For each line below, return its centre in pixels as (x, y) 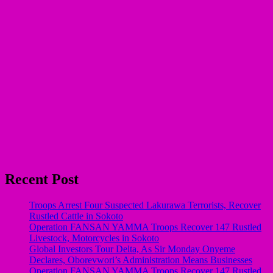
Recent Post (42, 179)
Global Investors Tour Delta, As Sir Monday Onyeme (132, 249)
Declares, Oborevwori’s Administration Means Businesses (141, 260)
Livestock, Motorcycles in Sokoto (94, 238)
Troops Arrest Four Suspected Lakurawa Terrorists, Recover (145, 205)
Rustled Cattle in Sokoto (76, 216)
